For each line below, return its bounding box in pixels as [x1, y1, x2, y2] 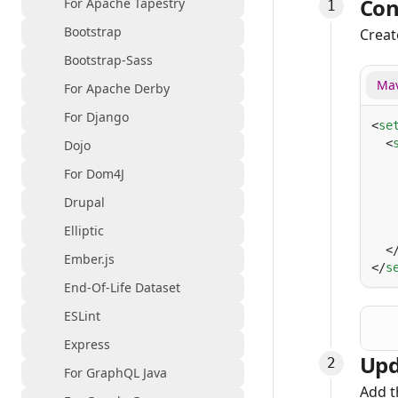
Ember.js [64, 251, 115, 267]
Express [64, 336, 110, 353]
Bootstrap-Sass [64, 52, 153, 68]
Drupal [64, 194, 105, 211]
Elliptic [64, 222, 104, 239]
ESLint [64, 307, 100, 324]
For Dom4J [64, 165, 124, 182]
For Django [64, 108, 129, 125]
